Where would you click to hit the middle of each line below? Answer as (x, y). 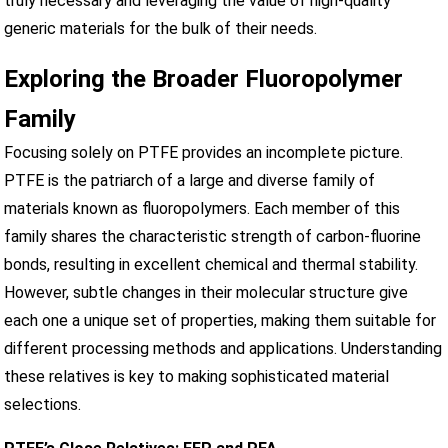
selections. (43, 404)
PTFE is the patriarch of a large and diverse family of (190, 180)
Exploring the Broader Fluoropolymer (204, 78)
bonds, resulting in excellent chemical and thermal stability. (211, 264)
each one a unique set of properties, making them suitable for (220, 320)
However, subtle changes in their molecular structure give (206, 292)
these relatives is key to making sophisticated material (197, 376)
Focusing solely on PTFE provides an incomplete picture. (204, 152)
